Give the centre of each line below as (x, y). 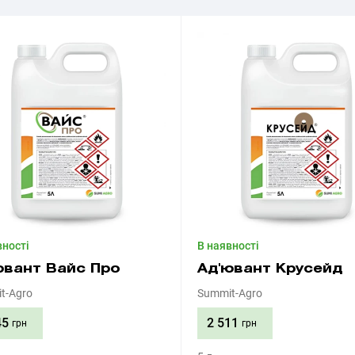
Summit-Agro (230, 293)
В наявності (228, 246)
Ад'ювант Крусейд (270, 269)
